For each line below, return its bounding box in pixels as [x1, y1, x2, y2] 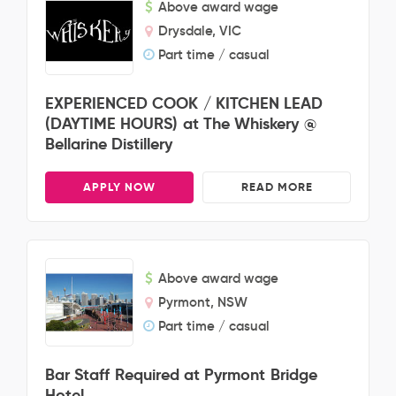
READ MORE [240, 179, 313, 194]
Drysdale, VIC [158, 22, 241, 39]
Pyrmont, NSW [158, 293, 247, 310]
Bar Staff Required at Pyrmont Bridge [45, 364, 317, 385]
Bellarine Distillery [45, 133, 173, 154]
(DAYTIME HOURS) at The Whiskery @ [45, 113, 316, 133]
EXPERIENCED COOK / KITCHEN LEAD [45, 93, 324, 113]
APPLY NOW [83, 179, 156, 194]
